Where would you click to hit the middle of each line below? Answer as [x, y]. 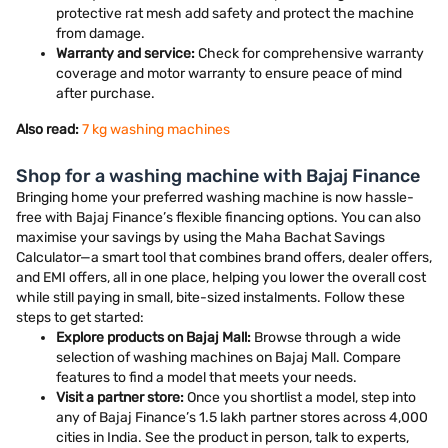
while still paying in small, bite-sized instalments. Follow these [210, 297]
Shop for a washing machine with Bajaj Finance [218, 176]
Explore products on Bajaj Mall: [153, 337]
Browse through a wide [326, 337]
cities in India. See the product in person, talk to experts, [232, 437]
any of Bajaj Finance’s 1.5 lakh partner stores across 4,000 [242, 417]
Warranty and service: [125, 53]
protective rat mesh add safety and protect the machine [235, 13]
